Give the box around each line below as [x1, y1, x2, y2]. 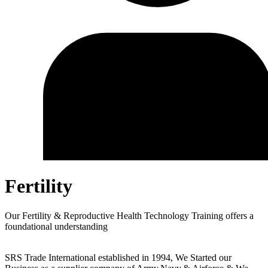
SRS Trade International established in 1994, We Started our [5, 252, 232, 263]
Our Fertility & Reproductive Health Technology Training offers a [5, 210, 254, 221]
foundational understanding [5, 221, 108, 232]
